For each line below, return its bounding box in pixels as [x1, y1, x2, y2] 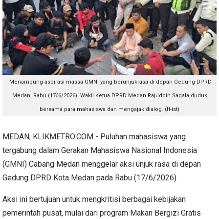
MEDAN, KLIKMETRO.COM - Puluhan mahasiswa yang [2, 131, 186, 141]
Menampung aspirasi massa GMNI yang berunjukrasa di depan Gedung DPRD [7, 78, 212, 85]
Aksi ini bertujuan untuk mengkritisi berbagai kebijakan [2, 194, 186, 204]
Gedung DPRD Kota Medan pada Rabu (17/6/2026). [2, 173, 180, 182]
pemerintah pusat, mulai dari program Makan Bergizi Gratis [2, 208, 201, 218]
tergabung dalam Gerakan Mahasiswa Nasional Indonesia [2, 145, 197, 155]
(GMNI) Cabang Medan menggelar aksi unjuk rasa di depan [2, 159, 201, 169]
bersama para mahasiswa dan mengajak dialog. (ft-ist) [40, 106, 179, 112]
